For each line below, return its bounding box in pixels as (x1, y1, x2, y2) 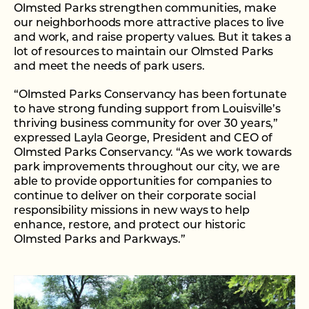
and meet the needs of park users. (14, 61, 205, 72)
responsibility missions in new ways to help (14, 205, 250, 217)
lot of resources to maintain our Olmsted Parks (14, 46, 274, 58)
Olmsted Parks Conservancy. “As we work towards (14, 147, 292, 159)
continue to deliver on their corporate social (14, 190, 256, 202)
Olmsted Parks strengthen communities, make (14, 3, 277, 14)
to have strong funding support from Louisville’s (14, 103, 281, 115)
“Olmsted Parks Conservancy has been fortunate (14, 89, 287, 101)
